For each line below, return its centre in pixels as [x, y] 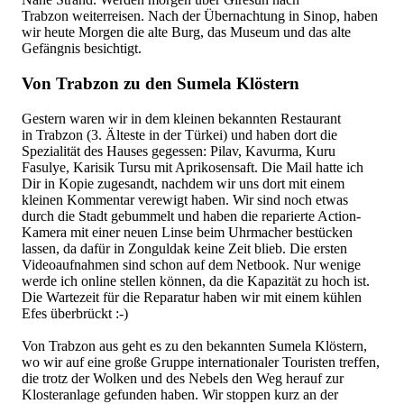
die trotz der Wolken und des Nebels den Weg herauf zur [183, 378]
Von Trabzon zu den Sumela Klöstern [161, 83]
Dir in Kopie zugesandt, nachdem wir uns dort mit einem [183, 183]
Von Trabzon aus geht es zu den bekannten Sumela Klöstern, [194, 345]
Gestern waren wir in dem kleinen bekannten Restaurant [181, 118]
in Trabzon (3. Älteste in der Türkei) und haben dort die [179, 134]
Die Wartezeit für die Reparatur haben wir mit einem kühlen [192, 297]
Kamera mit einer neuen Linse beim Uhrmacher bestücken [187, 232]
